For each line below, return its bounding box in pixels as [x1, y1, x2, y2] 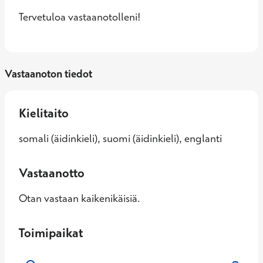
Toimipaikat [19, 225, 83, 240]
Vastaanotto [19, 165, 85, 180]
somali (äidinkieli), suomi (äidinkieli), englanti [19, 131, 222, 145]
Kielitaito [19, 105, 69, 120]
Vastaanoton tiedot [5, 67, 92, 80]
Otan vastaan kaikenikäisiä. [19, 191, 140, 205]
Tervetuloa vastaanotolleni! [19, 10, 141, 23]
